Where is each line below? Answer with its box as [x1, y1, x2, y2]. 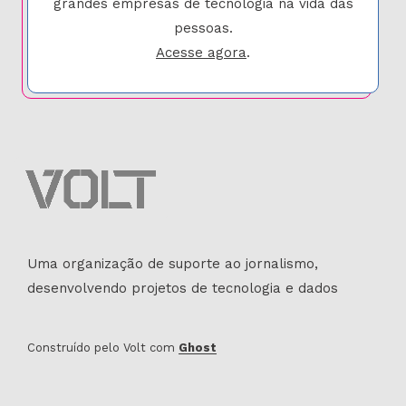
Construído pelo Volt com [27, 341, 179, 355]
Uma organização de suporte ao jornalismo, [27, 256, 318, 273]
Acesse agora [156, 43, 246, 61]
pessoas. [173, 19, 233, 36]
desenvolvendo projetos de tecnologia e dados [27, 280, 338, 297]
